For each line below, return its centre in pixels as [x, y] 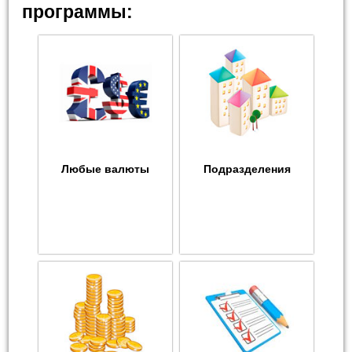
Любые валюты [105, 169]
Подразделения [247, 169]
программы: [78, 12]
